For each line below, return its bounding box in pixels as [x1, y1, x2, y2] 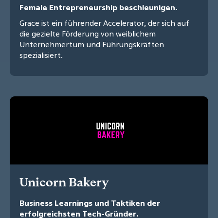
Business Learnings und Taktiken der [19, 198, 160, 209]
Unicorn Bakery [19, 174, 109, 190]
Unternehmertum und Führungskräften [19, 39, 164, 50]
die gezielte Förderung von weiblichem [19, 28, 156, 39]
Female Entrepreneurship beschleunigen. [19, 2, 178, 13]
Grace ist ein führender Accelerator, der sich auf [19, 18, 189, 29]
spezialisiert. [19, 50, 63, 61]
